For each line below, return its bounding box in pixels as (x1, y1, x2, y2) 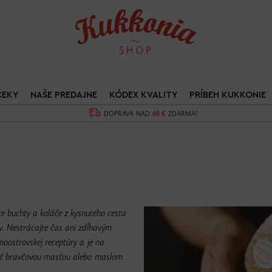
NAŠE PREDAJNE (30, 90, 97, 100)
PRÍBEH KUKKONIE (189, 90, 266, 100)
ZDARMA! (166, 110, 199, 118)
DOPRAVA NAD (104, 110, 153, 118)
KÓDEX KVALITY (109, 90, 177, 100)
